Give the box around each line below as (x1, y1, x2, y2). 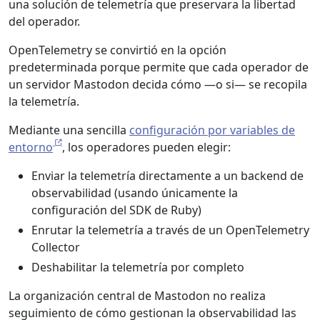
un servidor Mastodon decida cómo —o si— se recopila (9, 76, 307, 92)
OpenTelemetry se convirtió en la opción (9, 42, 226, 58)
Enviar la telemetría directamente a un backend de (31, 168, 304, 184)
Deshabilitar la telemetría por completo (31, 259, 244, 275)
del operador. (9, 14, 80, 29)
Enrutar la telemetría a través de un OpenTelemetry (31, 222, 309, 238)
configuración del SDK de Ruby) (31, 202, 201, 218)
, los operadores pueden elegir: (62, 139, 231, 155)
